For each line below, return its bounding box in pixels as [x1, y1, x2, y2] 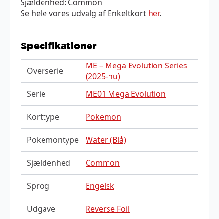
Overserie [26, 65, 63, 76]
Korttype [26, 111, 59, 122]
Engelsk [86, 180, 114, 191]
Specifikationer [21, 40, 97, 51]
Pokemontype [26, 134, 79, 145]
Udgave [26, 203, 55, 214]
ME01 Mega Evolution [86, 88, 166, 99]
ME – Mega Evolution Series [86, 60, 187, 71]
